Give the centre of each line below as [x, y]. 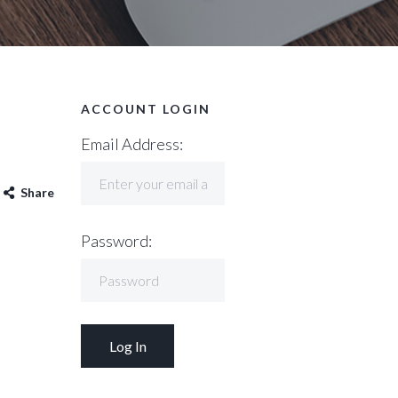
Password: [116, 241]
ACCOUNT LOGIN [146, 109]
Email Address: [132, 144]
